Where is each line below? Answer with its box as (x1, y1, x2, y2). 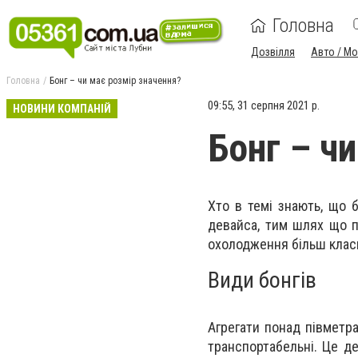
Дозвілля (251, 46, 295, 58)
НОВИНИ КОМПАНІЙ (13, 102, 111, 115)
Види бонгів (208, 267, 316, 294)
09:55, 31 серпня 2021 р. (208, 98, 320, 113)
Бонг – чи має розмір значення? (50, 75, 181, 86)
